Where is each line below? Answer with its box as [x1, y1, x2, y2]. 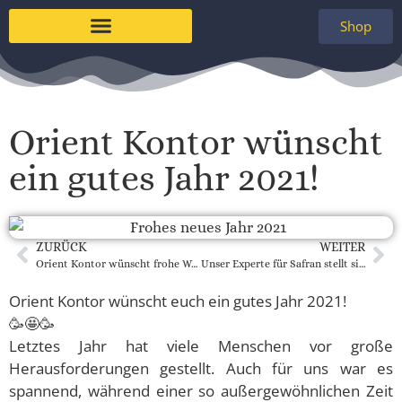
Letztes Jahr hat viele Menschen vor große [9, 335, 393, 356]
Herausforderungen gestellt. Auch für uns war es [9, 357, 393, 379]
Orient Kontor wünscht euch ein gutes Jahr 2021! [9, 290, 346, 311]
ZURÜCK [36, 240, 87, 254]
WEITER [319, 240, 365, 254]
